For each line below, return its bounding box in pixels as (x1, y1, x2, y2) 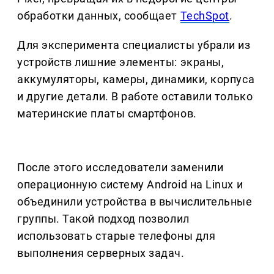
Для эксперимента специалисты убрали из (17, 39, 251, 52)
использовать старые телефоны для (17, 229, 216, 243)
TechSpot (180, 9, 229, 23)
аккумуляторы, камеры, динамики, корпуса (17, 73, 255, 86)
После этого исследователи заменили (17, 161, 224, 174)
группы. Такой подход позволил (17, 212, 190, 226)
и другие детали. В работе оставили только (17, 90, 253, 103)
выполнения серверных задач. (17, 246, 185, 260)
